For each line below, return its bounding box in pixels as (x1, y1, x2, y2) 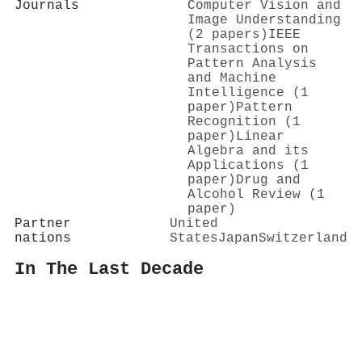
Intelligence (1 (187, 85, 309, 100)
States (170, 230, 218, 246)
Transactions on (187, 41, 309, 57)
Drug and (236, 172, 301, 187)
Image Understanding (187, 12, 341, 27)
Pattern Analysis (187, 56, 317, 71)
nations (15, 230, 71, 246)
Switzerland (259, 230, 347, 246)
